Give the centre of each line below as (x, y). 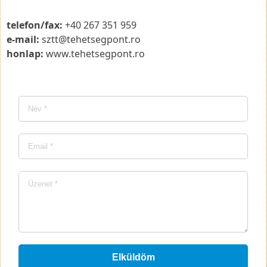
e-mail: (23, 39)
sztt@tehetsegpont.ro (90, 39)
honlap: (25, 53)
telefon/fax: (35, 25)
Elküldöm (133, 257)
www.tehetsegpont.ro (94, 53)
